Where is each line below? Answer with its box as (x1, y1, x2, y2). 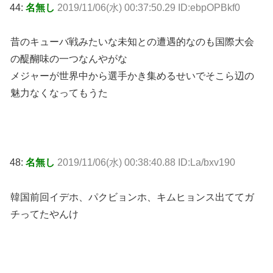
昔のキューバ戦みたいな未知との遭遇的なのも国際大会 (10, 37, 254, 48)
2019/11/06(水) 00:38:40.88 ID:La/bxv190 (57, 157, 235, 168)
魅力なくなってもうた (10, 88, 108, 99)
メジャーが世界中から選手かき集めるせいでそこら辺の (10, 71, 254, 82)
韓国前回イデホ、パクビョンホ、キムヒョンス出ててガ (10, 191, 254, 202)
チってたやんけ (10, 208, 79, 219)
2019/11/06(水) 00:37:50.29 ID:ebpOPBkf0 (57, 2, 240, 13)
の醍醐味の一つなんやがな (10, 54, 127, 65)
